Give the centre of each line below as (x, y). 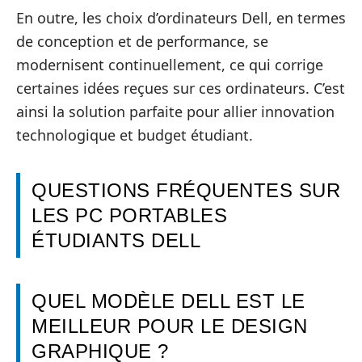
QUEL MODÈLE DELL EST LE (168, 301)
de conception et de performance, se (142, 42)
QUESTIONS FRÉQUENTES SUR (186, 191)
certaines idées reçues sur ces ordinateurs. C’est (181, 88)
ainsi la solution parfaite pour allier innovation (175, 112)
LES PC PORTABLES (129, 216)
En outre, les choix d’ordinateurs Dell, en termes (181, 18)
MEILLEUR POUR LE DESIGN (170, 326)
